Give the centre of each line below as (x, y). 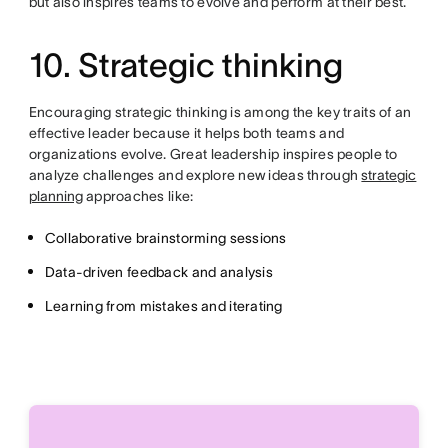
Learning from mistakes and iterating (163, 306)
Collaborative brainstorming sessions (165, 238)
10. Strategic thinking (185, 66)
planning (55, 196)
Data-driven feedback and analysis (158, 272)
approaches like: (138, 196)
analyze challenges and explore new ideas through (195, 175)
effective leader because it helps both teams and (186, 133)
